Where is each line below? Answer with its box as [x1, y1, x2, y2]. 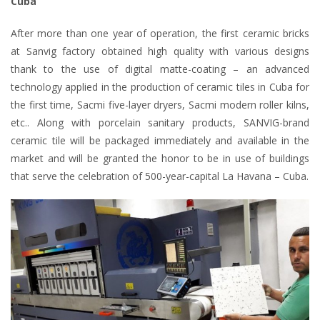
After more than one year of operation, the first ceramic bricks [11, 26, 309, 40]
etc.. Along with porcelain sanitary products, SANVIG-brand [11, 115, 309, 129]
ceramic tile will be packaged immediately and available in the [11, 133, 309, 147]
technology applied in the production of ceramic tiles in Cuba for [11, 79, 309, 94]
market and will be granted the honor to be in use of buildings [11, 151, 309, 165]
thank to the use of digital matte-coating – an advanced [11, 61, 309, 76]
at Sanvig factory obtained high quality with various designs [11, 44, 309, 58]
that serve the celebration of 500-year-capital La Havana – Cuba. [11, 169, 309, 183]
